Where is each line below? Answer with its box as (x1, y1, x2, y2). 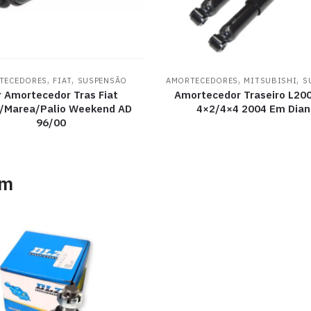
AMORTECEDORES (165, 76, 239, 86)
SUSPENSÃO (77, 76, 127, 86)
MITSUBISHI (244, 76, 297, 86)
